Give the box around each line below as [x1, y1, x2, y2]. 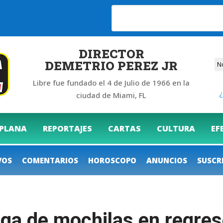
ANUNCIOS [146, 155, 187, 165]
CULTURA [157, 122, 195, 134]
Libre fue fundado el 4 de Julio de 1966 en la [33, 77, 190, 88]
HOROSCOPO [88, 155, 136, 165]
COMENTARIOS [22, 155, 78, 165]
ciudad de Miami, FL [76, 90, 147, 100]
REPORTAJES [43, 122, 92, 134]
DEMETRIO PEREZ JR [45, 57, 178, 74]
